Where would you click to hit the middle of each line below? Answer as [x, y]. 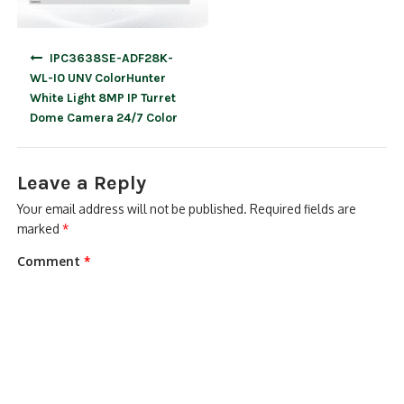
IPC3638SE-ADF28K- [111, 57]
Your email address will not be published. [133, 209]
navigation [47, 69]
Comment [51, 261]
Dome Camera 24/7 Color [104, 117]
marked [40, 229]
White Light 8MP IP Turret [103, 97]
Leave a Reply [82, 184]
